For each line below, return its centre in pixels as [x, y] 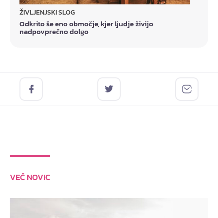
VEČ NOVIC [30, 177]
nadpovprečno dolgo [54, 31]
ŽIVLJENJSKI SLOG [47, 12]
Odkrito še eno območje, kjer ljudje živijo [86, 23]
